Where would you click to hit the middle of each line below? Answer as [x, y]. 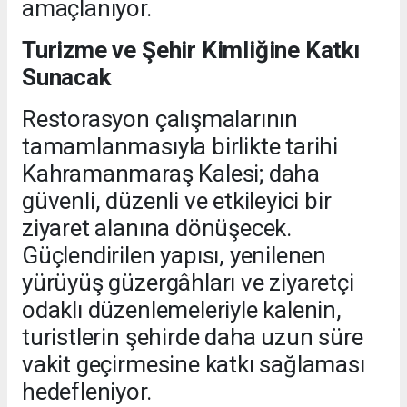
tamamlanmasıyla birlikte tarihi [180, 146]
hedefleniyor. [87, 391]
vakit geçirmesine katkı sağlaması [194, 364]
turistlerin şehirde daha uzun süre [193, 337]
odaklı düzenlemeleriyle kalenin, [182, 309]
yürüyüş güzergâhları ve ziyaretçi [188, 282]
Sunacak [66, 77]
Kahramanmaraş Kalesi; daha [171, 173]
